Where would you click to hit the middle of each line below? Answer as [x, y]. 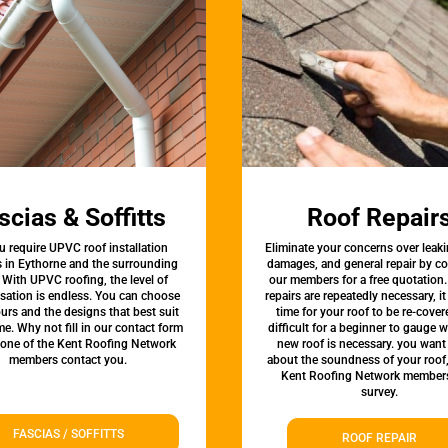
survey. [380, 392]
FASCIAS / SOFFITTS [68, 434]
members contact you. [68, 360]
